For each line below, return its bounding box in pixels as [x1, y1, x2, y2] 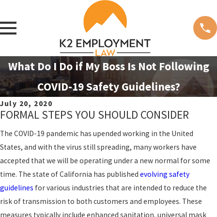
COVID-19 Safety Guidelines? [37, 79, 180, 93]
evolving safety [140, 169, 189, 179]
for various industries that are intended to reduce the [33, 183, 207, 192]
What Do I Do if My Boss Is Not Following [8, 59, 209, 73]
